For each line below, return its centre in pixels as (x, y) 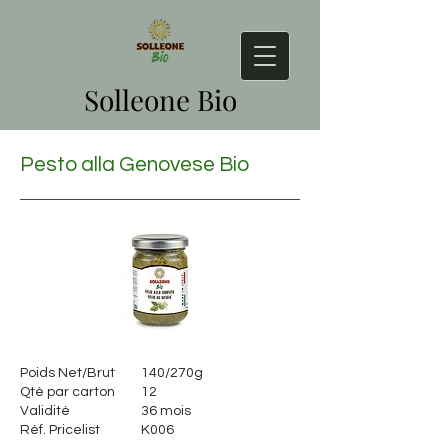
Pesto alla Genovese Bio (134, 164)
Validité (76, 411)
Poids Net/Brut (75, 373)
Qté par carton (75, 392)
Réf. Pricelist (76, 430)
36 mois (166, 411)
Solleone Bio (160, 99)
